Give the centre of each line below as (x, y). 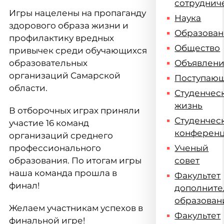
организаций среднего (61, 135)
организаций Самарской (65, 75)
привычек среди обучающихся (78, 50)
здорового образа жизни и (69, 25)
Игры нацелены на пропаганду (77, 13)
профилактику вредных (61, 38)
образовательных (48, 63)
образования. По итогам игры (75, 160)
